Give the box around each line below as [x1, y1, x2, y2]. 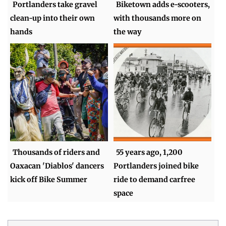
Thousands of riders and [13, 147, 100, 157]
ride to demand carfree [114, 175, 196, 184]
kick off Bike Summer [10, 175, 88, 184]
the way [114, 27, 142, 37]
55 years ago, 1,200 [116, 147, 183, 157]
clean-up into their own [10, 14, 95, 23]
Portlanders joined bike [114, 161, 199, 171]
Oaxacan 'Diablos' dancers [10, 161, 104, 171]
